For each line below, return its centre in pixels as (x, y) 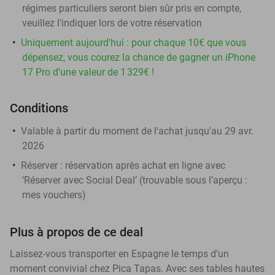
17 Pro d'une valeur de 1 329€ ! (88, 72)
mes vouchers (52, 195)
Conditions (39, 108)
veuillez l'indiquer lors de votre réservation (112, 23)
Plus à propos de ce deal (76, 232)
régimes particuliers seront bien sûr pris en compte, (132, 8)
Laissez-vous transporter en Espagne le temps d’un (119, 254)
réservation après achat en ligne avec (144, 165)
